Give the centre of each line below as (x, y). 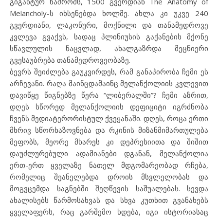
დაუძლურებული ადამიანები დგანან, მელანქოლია (109, 153)
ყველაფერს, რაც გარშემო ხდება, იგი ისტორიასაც (109, 212)
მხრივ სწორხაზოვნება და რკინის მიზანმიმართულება (109, 130)
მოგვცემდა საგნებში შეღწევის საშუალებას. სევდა (109, 188)
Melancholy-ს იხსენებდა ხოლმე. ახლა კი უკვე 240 (109, 13)
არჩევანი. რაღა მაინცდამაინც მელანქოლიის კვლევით (109, 83)
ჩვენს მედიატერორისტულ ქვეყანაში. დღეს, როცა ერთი (109, 118)
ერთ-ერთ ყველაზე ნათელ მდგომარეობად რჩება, (109, 165)
